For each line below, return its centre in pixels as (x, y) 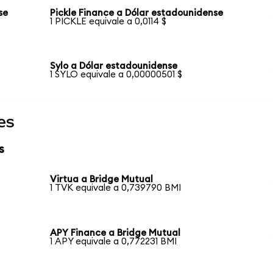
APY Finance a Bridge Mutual (115, 233)
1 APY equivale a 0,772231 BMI (114, 241)
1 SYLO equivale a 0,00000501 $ (116, 75)
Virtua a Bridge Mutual (102, 180)
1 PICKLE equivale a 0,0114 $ (108, 21)
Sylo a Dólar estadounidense (114, 66)
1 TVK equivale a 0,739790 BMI (116, 188)
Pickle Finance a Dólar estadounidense (137, 13)
